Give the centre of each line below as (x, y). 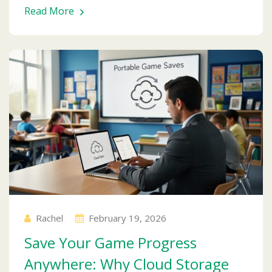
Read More (49, 11)
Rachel (49, 218)
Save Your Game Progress (110, 242)
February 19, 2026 (127, 218)
